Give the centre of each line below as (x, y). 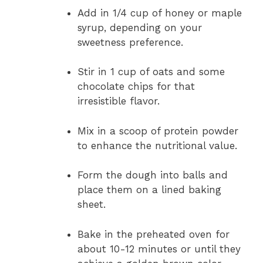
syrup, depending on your (140, 27)
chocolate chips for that (136, 87)
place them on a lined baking (149, 190)
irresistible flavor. (119, 101)
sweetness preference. (130, 42)
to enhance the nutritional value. (157, 145)
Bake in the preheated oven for (154, 234)
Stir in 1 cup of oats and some (151, 72)
